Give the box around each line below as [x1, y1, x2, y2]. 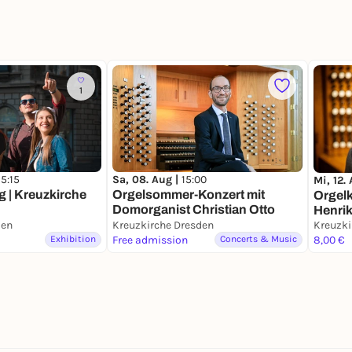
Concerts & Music [220, 233, 297, 244]
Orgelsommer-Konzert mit [112, 188, 265, 202]
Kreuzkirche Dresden [112, 218, 214, 232]
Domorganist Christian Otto [112, 203, 275, 217]
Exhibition [50, 233, 96, 244]
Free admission [112, 233, 188, 247]
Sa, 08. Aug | [112, 173, 181, 187]
